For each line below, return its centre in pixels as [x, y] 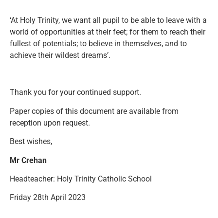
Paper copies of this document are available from [94, 111]
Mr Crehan [28, 160]
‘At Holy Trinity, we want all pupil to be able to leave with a [108, 20]
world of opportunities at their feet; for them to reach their [108, 32]
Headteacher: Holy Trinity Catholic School [81, 179]
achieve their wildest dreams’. [60, 55]
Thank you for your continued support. [75, 92]
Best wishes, [31, 142]
